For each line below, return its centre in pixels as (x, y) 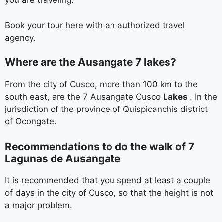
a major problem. (39, 205)
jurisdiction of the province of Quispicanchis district (106, 109)
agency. (20, 37)
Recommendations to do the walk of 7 (100, 146)
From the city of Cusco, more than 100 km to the (101, 84)
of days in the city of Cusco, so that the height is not (109, 193)
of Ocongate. (31, 121)
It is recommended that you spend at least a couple (108, 180)
